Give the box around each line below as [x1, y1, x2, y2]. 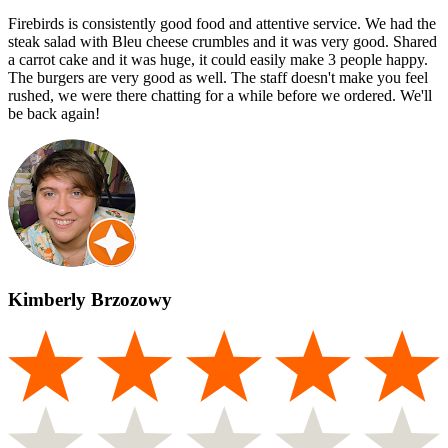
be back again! [8, 104, 100, 122]
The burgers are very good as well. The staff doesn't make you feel [8, 68, 428, 86]
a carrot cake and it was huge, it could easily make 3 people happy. [8, 50, 428, 68]
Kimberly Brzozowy [8, 289, 172, 311]
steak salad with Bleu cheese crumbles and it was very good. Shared [8, 32, 437, 50]
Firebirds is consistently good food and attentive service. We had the [8, 14, 436, 32]
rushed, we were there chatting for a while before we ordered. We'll [8, 86, 432, 104]
